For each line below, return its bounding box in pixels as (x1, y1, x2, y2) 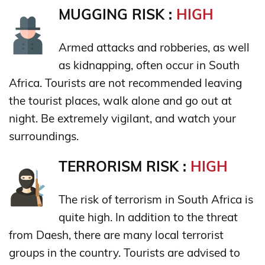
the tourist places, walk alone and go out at (9, 93, 232, 108)
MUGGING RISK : (59, 5, 176, 23)
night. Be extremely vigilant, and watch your (9, 111, 236, 125)
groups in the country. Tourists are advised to (9, 245, 240, 260)
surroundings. (9, 128, 79, 143)
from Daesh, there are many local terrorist (9, 227, 224, 242)
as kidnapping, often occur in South (59, 57, 240, 72)
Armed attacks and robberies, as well (59, 40, 250, 54)
